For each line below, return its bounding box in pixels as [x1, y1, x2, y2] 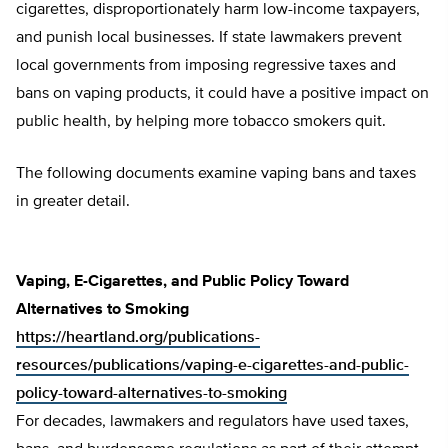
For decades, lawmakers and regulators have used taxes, [16, 414, 409, 430]
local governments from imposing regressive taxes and [16, 58, 396, 74]
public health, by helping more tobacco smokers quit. [16, 114, 386, 130]
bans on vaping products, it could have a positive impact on [16, 86, 429, 102]
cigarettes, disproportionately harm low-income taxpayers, [16, 2, 420, 18]
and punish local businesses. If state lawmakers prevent [16, 30, 402, 46]
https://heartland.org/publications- [16, 330, 260, 346]
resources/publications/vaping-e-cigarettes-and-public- [16, 358, 409, 374]
